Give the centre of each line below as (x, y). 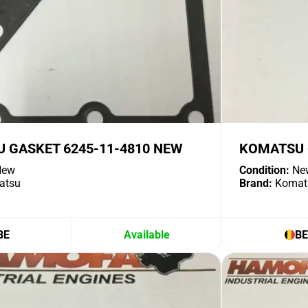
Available (146, 235)
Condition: (264, 170)
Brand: (256, 183)
